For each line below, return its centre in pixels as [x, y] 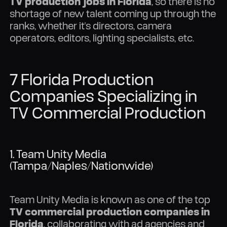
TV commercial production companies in [110, 211]
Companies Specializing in [104, 96]
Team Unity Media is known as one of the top [110, 199]
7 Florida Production [82, 79]
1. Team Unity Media [58, 154]
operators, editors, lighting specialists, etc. [102, 38]
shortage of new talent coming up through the [113, 14]
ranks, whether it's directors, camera [91, 26]
